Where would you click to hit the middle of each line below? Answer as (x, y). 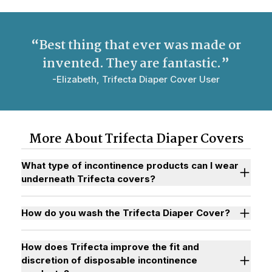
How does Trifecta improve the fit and (110, 247)
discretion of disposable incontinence (109, 260)
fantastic (189, 64)
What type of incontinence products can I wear (130, 165)
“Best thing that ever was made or (136, 46)
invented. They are (102, 64)
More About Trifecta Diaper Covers (136, 139)
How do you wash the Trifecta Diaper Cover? (126, 213)
